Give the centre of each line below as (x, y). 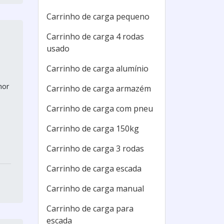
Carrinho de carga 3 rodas (95, 148)
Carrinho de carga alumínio (97, 68)
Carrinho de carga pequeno (98, 16)
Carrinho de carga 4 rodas (95, 36)
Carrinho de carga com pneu (100, 108)
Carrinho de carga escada (94, 168)
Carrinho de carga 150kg (93, 128)
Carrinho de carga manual (95, 188)
